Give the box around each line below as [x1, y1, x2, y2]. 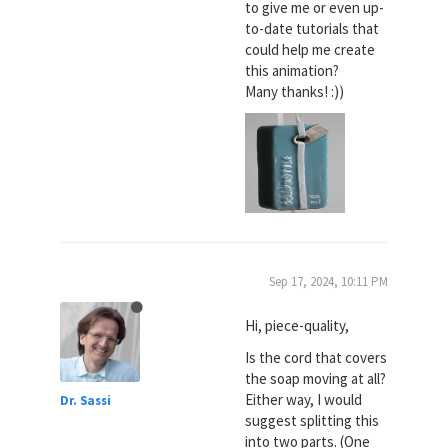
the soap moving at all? [244, 368, 386, 388]
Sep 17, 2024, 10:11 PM [269, 273, 389, 290]
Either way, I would [244, 389, 362, 409]
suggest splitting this [244, 410, 379, 430]
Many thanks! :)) [244, 82, 344, 101]
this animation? [244, 61, 339, 80]
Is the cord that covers [244, 347, 387, 367]
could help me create [244, 40, 375, 59]
